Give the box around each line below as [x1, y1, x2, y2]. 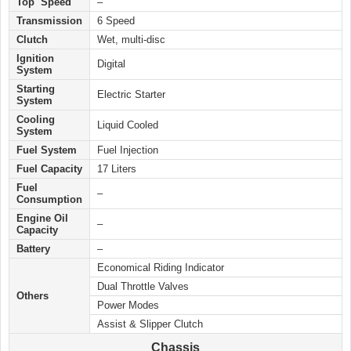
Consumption [16, 194, 82, 206]
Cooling [16, 114, 55, 126]
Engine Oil [16, 212, 68, 225]
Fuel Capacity [16, 163, 82, 175]
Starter [135, 89, 165, 101]
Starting [16, 83, 55, 96]
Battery [16, 243, 50, 255]
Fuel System [16, 144, 77, 157]
